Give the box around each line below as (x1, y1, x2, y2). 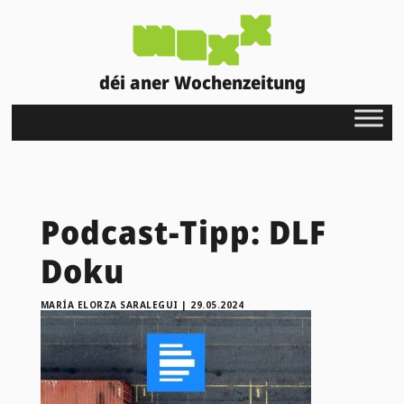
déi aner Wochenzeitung (98, 69, 306, 95)
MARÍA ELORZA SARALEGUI (40, 298, 179, 311)
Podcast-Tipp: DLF (40, 209, 326, 254)
